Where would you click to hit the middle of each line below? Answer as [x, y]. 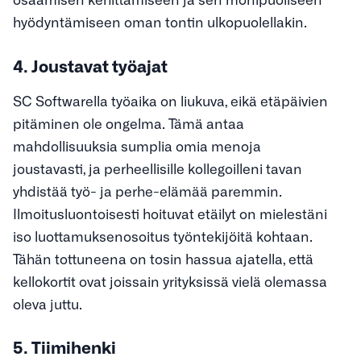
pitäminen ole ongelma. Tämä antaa [129, 122]
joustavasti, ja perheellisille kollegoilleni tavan [158, 168]
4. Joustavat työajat [90, 65]
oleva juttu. [48, 303]
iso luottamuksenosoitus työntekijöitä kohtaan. [163, 235]
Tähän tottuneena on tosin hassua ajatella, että [163, 258]
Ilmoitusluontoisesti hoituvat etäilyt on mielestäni [170, 213]
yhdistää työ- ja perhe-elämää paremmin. [147, 190]
